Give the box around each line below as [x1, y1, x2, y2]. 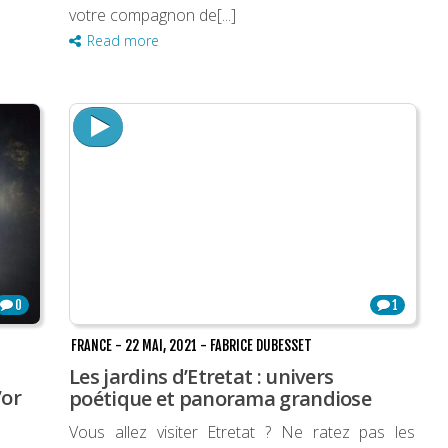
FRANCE [71, 337, 112, 355]
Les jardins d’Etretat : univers [69, 363, 334, 391]
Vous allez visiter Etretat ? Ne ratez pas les [69, 421, 415, 444]
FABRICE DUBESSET [210, 337, 312, 355]
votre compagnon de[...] [69, 4, 236, 27]
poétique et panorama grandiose [69, 385, 371, 413]
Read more [87, 31, 159, 51]
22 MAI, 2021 [125, 337, 197, 355]
